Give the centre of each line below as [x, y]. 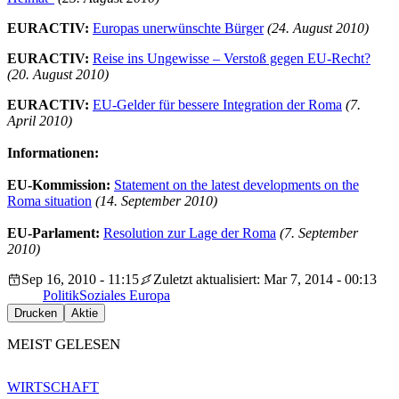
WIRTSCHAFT [53, 387]
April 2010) [40, 121]
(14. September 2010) [156, 201]
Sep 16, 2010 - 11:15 [80, 280]
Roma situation [49, 201]
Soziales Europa [125, 296]
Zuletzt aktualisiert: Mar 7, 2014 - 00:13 [265, 280]
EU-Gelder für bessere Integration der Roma [217, 105]
